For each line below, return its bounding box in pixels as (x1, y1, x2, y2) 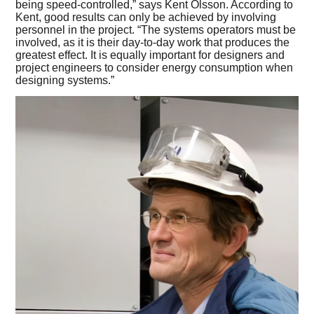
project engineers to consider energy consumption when (15, 62, 294, 74)
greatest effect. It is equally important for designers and (15, 49, 285, 62)
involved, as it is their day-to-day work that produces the (15, 36, 290, 49)
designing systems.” (15, 74, 115, 87)
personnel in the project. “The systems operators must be (15, 24, 296, 36)
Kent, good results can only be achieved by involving (15, 11, 277, 24)
